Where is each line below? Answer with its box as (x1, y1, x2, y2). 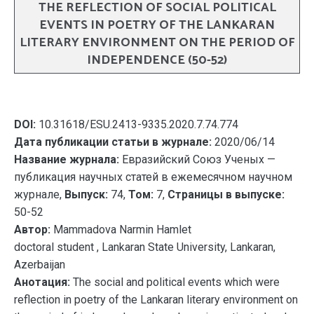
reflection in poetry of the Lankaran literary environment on (14, 293, 298, 306)
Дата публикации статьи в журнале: (14, 135, 212, 149)
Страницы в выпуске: (168, 188, 285, 201)
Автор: (14, 223, 50, 236)
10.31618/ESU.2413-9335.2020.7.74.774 (36, 118, 238, 131)
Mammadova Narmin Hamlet (50, 223, 191, 236)
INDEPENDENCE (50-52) (87, 50, 227, 71)
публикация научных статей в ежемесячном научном (14, 170, 292, 184)
